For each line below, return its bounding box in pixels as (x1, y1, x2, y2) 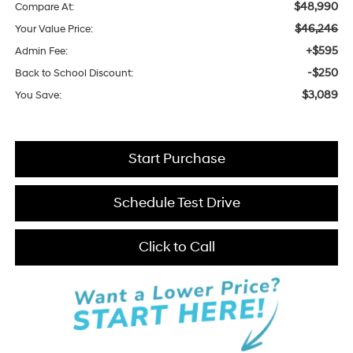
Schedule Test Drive (113, 194, 240, 213)
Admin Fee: (14, 45, 68, 58)
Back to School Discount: (14, 67, 133, 80)
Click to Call (138, 238, 215, 257)
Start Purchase (128, 150, 225, 169)
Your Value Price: (14, 23, 93, 36)
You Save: (14, 89, 61, 102)
